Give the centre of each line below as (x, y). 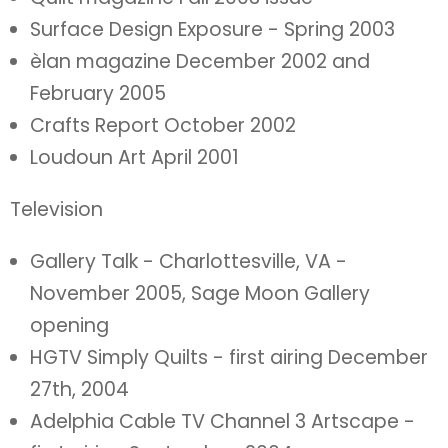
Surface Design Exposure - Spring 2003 (212, 29)
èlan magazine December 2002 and (200, 61)
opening (69, 325)
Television (56, 209)
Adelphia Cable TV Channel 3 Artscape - (222, 421)
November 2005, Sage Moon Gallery (200, 293)
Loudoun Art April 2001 (134, 157)
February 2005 (98, 93)
